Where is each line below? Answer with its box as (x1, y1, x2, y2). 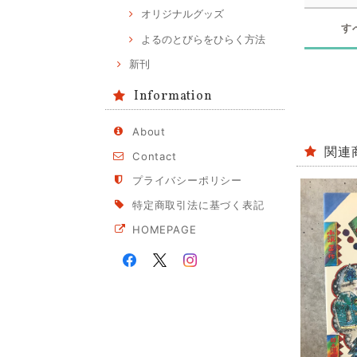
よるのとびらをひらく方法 (141, 32, 265, 45)
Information (133, 88, 213, 106)
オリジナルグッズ (141, 7, 224, 21)
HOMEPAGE (132, 222, 197, 236)
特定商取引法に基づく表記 (132, 198, 265, 211)
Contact (132, 149, 177, 163)
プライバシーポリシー (132, 174, 242, 187)
